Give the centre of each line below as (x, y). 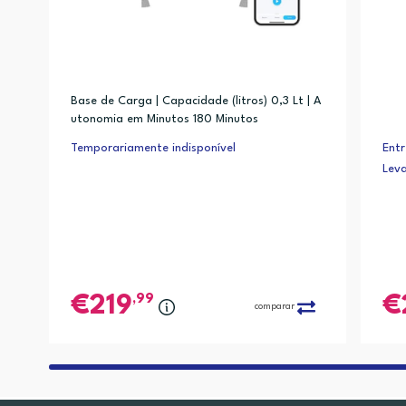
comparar (274, 307)
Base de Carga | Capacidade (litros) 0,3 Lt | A (195, 101)
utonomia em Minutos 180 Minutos (164, 120)
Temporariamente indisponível (153, 149)
